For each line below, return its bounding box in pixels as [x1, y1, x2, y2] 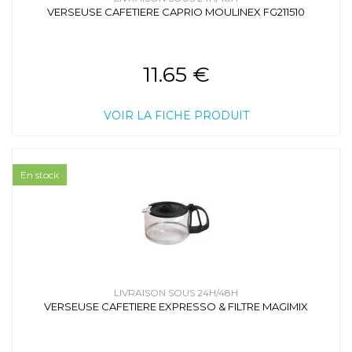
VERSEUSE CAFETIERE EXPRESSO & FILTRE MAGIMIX [44, 300, 308, 313]
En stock [20, 169, 59, 181]
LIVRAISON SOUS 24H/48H [114, 287, 238, 299]
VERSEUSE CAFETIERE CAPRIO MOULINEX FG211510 [47, 5, 305, 19]
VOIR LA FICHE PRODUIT [103, 108, 249, 123]
